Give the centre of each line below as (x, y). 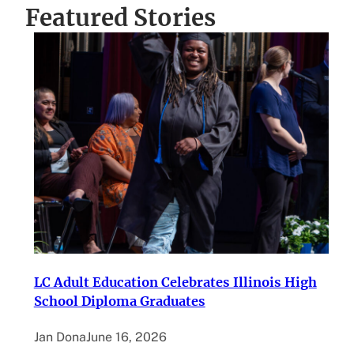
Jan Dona (60, 337)
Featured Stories (121, 18)
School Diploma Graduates (119, 301)
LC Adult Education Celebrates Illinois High (175, 282)
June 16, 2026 (126, 337)
